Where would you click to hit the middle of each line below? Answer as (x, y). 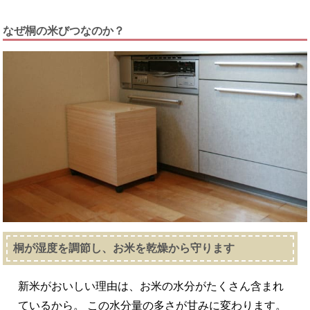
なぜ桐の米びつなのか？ (64, 30)
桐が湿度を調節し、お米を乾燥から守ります (124, 248)
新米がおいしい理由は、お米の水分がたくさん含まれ (151, 286)
